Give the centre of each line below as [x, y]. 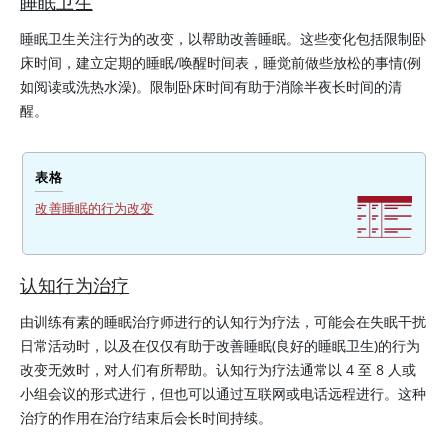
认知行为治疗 [75, 285]
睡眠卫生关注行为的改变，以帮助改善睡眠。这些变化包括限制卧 [223, 38]
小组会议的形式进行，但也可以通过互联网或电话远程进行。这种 [223, 393]
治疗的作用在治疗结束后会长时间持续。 [146, 417]
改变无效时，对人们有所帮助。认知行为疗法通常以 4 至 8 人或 [218, 369]
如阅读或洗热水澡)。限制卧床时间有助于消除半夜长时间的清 [211, 86]
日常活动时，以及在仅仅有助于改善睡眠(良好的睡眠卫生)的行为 [220, 345]
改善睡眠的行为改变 [94, 208]
